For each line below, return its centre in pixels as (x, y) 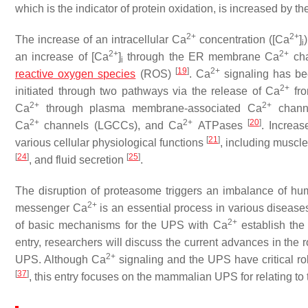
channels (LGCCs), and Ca (111, 125)
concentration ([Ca (243, 40)
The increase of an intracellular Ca (101, 40)
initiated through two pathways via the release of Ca (148, 91)
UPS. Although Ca (60, 260)
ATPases (220, 125)
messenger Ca (51, 208)
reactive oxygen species (76, 74)
